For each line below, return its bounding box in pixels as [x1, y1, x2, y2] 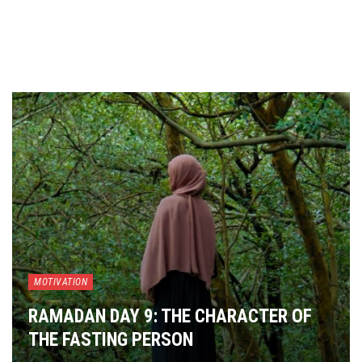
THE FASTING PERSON [28, 329, 193, 351]
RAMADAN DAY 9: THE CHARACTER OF [28, 305, 312, 328]
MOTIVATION [34, 276, 87, 288]
